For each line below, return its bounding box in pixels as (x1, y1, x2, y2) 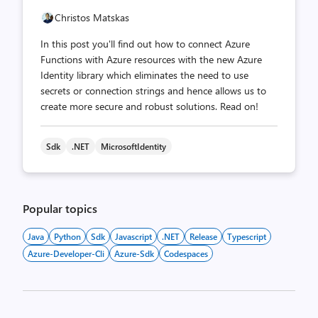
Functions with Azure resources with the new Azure (40, 53, 262, 66)
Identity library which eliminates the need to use (40, 68, 248, 82)
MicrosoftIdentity (101, 141, 166, 152)
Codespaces (164, 248, 208, 259)
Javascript (115, 231, 152, 242)
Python (54, 231, 81, 242)
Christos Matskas (55, 11, 129, 24)
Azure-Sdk (114, 248, 154, 259)
